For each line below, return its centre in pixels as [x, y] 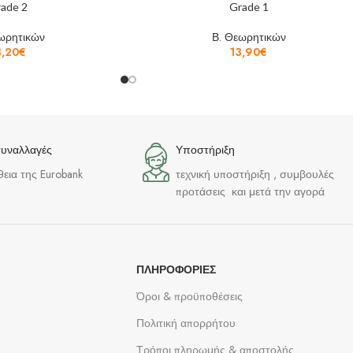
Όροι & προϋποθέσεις [190, 297]
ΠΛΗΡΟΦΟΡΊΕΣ [176, 270]
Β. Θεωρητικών [249, 37]
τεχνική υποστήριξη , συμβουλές [255, 175]
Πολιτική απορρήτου [186, 323]
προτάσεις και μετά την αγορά [250, 192]
